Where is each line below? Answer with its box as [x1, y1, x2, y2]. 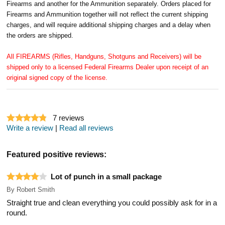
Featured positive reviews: [7, 149, 107, 159]
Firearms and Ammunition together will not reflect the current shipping [7, 10, 208, 18]
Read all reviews [59, 124, 114, 132]
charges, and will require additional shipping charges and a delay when [7, 21, 211, 29]
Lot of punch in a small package [51, 172, 162, 181]
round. [7, 208, 28, 217]
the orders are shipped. [7, 31, 74, 39]
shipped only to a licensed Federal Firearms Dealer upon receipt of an [7, 63, 209, 71]
